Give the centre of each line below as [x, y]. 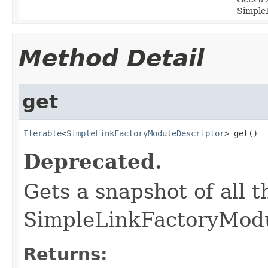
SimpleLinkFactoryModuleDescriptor [145, 133]
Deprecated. [93, 161]
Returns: [66, 254]
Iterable [42, 133]
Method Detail [111, 58]
